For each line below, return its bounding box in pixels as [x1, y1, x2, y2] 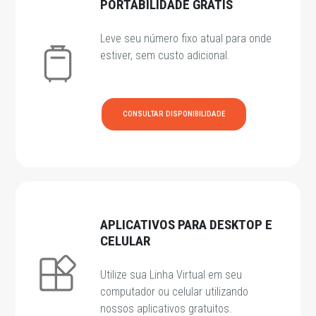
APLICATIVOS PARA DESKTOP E [100, 217, 273, 233]
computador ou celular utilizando [100, 285, 249, 299]
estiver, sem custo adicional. [100, 49, 231, 63]
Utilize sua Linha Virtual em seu [100, 268, 243, 282]
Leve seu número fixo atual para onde [100, 32, 272, 46]
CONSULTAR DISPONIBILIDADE [123, 109, 226, 119]
